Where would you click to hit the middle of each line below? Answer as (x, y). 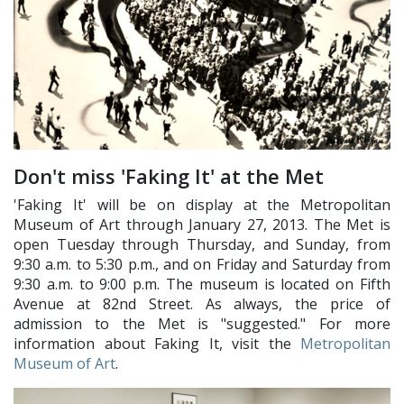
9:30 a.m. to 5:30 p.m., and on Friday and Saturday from (202, 265)
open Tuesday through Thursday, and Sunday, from (202, 245)
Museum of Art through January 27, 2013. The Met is (202, 225)
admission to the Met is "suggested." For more (202, 324)
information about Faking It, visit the (157, 344)
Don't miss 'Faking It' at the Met (169, 176)
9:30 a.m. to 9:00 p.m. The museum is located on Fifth (202, 285)
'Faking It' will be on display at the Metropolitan (202, 205)
